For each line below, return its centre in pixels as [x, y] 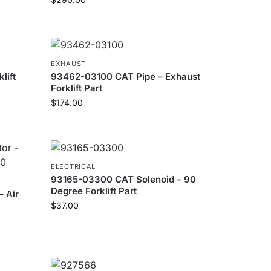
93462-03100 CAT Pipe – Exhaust [126, 77]
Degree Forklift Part [94, 191]
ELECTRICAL [73, 166]
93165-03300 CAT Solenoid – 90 [124, 179]
